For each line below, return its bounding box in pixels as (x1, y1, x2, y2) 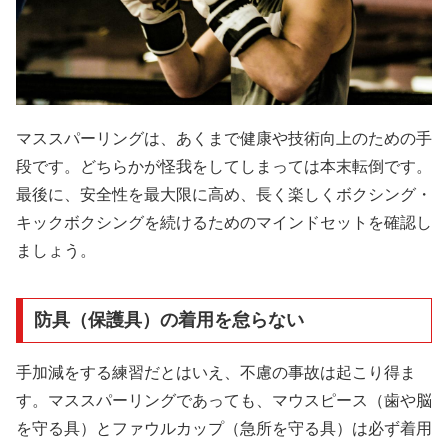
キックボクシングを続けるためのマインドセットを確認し (16, 214, 432, 232)
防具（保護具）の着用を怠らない (33, 310, 304, 331)
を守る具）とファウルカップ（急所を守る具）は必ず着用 (16, 420, 432, 438)
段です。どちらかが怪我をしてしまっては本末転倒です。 (16, 158, 432, 176)
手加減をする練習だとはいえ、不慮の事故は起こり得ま (16, 364, 416, 382)
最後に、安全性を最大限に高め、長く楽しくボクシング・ (16, 186, 432, 204)
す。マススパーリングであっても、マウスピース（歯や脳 (16, 392, 432, 410)
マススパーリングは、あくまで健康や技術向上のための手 (16, 130, 432, 148)
